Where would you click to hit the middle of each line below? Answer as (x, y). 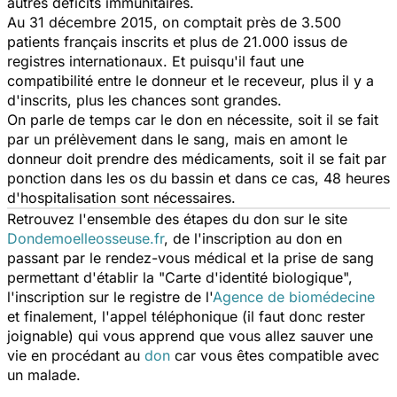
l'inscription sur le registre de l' (110, 296)
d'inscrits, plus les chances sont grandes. (144, 100)
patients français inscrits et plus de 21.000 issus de (177, 41)
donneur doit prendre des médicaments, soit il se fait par (197, 158)
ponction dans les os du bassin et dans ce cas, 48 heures (198, 178)
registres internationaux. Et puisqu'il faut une (156, 61)
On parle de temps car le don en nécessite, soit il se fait (193, 119)
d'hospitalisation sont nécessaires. (121, 197)
